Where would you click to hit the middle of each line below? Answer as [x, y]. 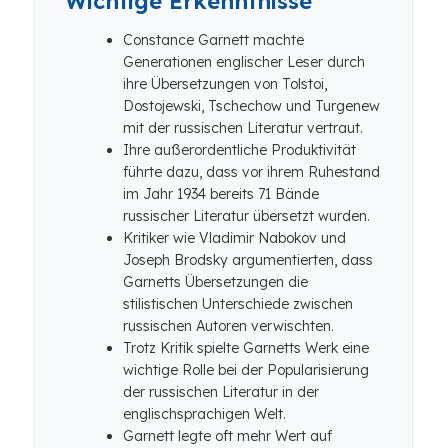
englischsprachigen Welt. [204, 414]
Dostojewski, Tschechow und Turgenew [251, 106]
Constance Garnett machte [213, 40]
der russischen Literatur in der [221, 392]
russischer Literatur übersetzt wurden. [246, 216]
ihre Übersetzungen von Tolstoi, [225, 84]
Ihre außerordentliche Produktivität [239, 150]
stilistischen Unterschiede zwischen [238, 304]
